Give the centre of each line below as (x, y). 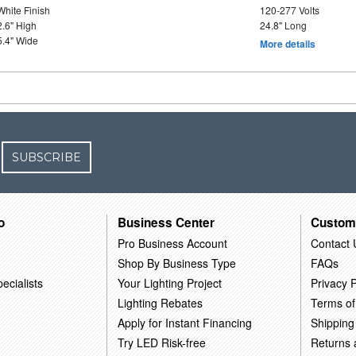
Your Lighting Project (170, 282)
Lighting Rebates (161, 302)
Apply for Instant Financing (185, 322)
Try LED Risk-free (162, 342)
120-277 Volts (289, 10)
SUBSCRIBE (47, 157)
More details (287, 44)
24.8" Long (283, 25)
